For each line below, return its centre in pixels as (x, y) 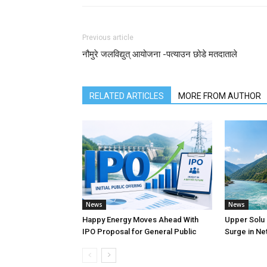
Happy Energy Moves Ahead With (140, 220)
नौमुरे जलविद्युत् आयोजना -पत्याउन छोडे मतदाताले (160, 54)
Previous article (108, 38)
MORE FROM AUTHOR (220, 96)
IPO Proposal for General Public (139, 232)
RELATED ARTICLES (127, 96)
